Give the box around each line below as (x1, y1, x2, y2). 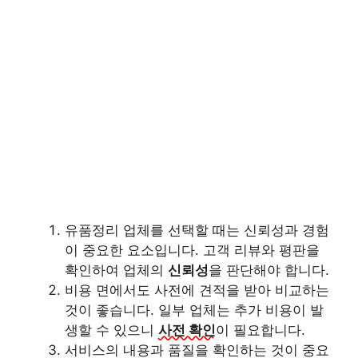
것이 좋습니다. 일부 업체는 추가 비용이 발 (65, 301, 324, 318)
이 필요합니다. (216, 321, 305, 338)
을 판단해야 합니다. (209, 261, 329, 278)
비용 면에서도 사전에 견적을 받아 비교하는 (65, 281, 329, 298)
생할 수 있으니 (65, 321, 158, 338)
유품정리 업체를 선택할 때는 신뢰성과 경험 (65, 221, 329, 238)
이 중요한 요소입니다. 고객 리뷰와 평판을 (65, 241, 320, 258)
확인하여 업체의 (65, 261, 168, 278)
